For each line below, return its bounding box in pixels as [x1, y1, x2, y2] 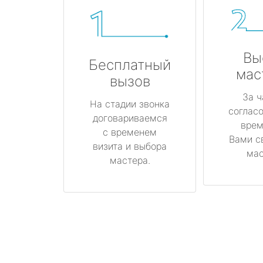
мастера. [109, 154, 150, 166]
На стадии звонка [90, 97, 170, 110]
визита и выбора [93, 140, 167, 152]
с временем [103, 126, 157, 138]
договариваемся [92, 112, 167, 124]
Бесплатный [89, 56, 171, 73]
